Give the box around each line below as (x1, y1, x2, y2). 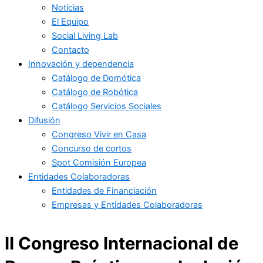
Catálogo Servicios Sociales (52, 100, 161, 112)
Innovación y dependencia (28, 58, 134, 69)
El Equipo (52, 16, 89, 27)
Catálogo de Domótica (52, 72, 141, 83)
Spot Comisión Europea (52, 157, 146, 168)
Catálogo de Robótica (52, 86, 138, 97)
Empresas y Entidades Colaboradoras (52, 199, 203, 210)
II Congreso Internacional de (5, 233, 238, 254)
